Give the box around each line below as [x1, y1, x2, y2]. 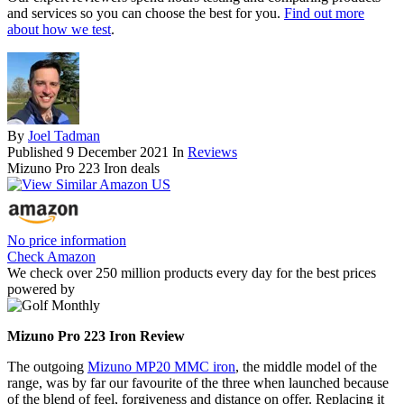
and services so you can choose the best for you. [7, 5, 284, 22]
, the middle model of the [235, 359, 377, 375]
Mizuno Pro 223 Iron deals [7, 161, 160, 177]
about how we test [7, 22, 111, 38]
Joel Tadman [28, 128, 100, 144]
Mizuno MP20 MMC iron [87, 359, 235, 375]
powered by [7, 281, 75, 298]
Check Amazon [7, 249, 96, 265]
